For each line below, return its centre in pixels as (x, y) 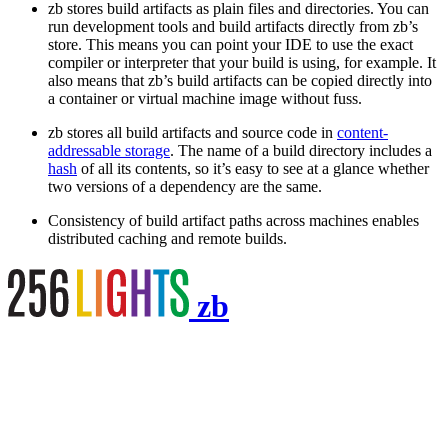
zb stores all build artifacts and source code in (192, 132)
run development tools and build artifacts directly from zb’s (233, 26)
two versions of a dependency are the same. (185, 186)
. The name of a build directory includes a (301, 150)
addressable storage (109, 150)
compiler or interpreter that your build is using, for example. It (242, 62)
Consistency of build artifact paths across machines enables (233, 220)
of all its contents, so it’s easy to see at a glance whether (253, 168)
